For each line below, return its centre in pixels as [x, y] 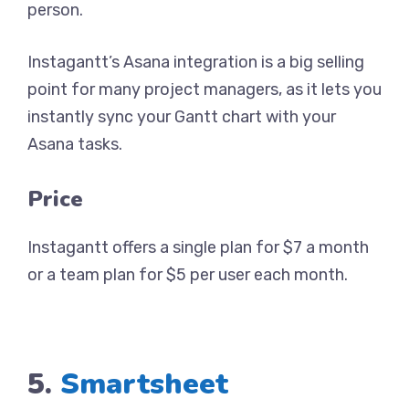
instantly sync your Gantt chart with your [182, 117]
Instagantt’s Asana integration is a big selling [196, 62]
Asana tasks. [75, 144]
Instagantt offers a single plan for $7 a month [198, 247]
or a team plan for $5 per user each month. [188, 275]
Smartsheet [144, 384]
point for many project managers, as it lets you [204, 89]
